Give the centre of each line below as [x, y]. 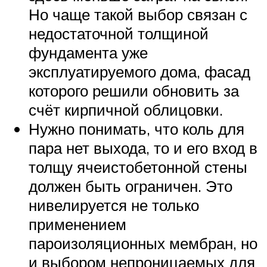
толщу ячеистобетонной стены [138, 167]
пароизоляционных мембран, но [143, 243]
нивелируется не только [114, 205]
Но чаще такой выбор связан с [138, 14]
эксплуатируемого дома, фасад [139, 71]
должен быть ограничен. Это [131, 186]
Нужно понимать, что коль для [136, 128]
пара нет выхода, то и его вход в [143, 148]
